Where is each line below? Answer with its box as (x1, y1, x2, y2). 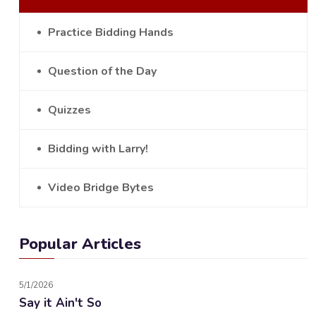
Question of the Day (48, 63, 157, 79)
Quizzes (48, 102, 91, 118)
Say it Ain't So (19, 295, 102, 311)
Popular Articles (19, 233, 141, 255)
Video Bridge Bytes (48, 180, 154, 195)
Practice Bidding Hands (48, 25, 174, 40)
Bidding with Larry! (48, 141, 148, 157)
